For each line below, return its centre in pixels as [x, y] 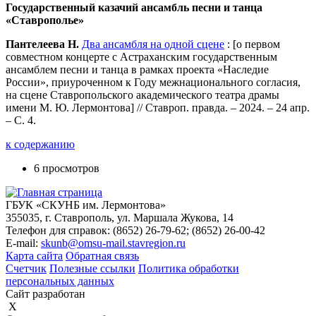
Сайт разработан [45, 294]
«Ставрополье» [45, 20]
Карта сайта [34, 256]
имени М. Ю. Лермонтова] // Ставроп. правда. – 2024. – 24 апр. [158, 108]
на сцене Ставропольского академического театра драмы [142, 95]
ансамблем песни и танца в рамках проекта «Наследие [137, 69]
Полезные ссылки [92, 268]
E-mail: [23, 243]
